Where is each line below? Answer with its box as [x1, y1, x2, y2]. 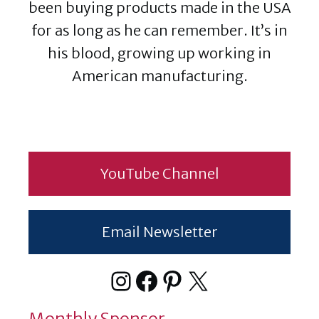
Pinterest [159, 263, 269, 296]
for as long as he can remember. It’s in [31, 21, 288, 39]
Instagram [108, 263, 231, 296]
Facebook [133, 263, 249, 296]
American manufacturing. [71, 67, 248, 85]
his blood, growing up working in [48, 44, 271, 62]
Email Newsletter [101, 223, 218, 241]
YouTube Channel [100, 164, 219, 182]
